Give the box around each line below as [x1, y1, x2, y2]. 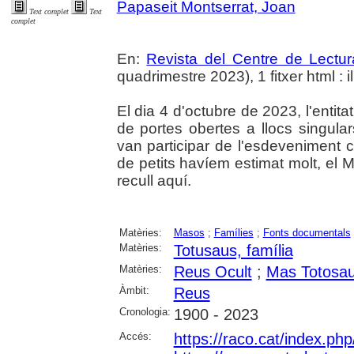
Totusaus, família [173, 241, 293, 259]
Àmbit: [119, 284, 149, 296]
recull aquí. [116, 171, 191, 189]
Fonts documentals [262, 226, 351, 239]
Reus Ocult [173, 262, 252, 281]
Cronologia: [119, 305, 171, 318]
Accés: [119, 330, 152, 342]
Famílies [213, 226, 254, 239]
